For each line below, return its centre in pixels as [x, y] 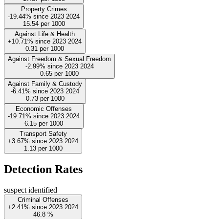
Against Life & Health [45, 34]
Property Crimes [44, 9]
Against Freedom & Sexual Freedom [59, 59]
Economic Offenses [44, 109]
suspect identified [31, 190]
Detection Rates [43, 169]
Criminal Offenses [43, 200]
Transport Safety [43, 133]
